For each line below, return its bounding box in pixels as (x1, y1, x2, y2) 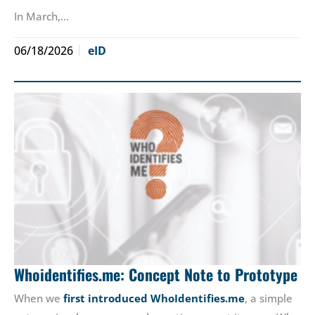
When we (14, 291, 63, 306)
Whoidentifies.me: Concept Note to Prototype (14, 263, 297, 286)
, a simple (245, 291, 292, 306)
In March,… (14, 9, 69, 24)
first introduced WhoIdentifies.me (63, 291, 245, 306)
